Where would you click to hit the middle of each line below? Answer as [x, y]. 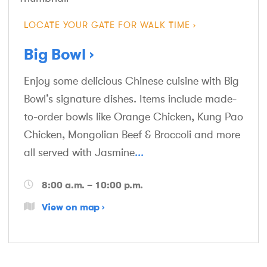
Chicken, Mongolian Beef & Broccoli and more [132, 134]
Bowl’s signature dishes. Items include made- [130, 99]
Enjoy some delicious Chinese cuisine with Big [131, 81]
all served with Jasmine [79, 152]
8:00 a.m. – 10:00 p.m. [92, 184]
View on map [71, 207]
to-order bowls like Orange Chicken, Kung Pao [133, 117]
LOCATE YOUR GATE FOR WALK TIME [107, 25]
